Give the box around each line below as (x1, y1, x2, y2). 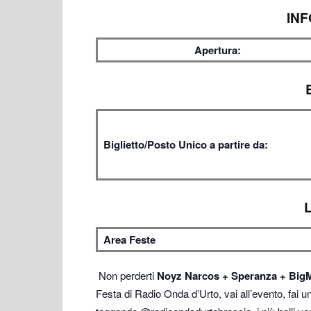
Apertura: (194, 42, 241, 58)
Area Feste (103, 232, 155, 248)
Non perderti (96, 268, 157, 283)
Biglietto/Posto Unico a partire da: (103, 137, 268, 152)
